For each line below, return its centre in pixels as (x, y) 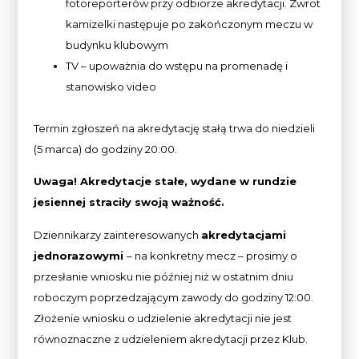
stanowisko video (111, 86)
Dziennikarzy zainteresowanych (118, 234)
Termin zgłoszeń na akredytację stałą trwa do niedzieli (175, 128)
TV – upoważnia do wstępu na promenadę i (177, 65)
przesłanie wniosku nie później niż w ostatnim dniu (164, 276)
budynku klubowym (117, 44)
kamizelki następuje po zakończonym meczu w (190, 24)
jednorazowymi (81, 255)
